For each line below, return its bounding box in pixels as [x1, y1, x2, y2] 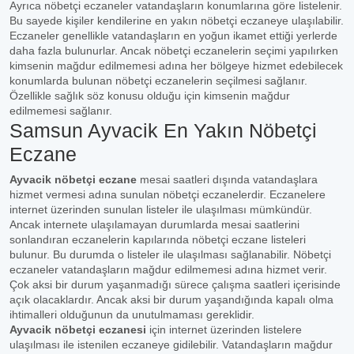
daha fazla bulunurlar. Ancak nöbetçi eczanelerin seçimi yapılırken [9, 44, 338, 57]
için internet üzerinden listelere [146, 323, 302, 336]
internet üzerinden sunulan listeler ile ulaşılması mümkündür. [9, 203, 312, 216]
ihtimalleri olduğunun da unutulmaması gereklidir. [9, 308, 254, 321]
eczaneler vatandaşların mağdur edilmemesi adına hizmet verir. [9, 263, 327, 276]
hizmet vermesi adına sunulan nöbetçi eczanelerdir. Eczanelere [9, 188, 326, 201]
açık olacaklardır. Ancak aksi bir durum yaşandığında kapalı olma [9, 293, 333, 306]
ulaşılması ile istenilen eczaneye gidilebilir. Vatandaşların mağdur [9, 338, 333, 351]
